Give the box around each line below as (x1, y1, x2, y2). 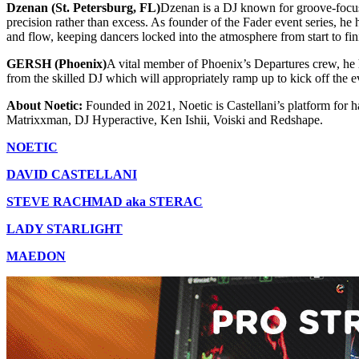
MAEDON (6, 249, 66, 264)
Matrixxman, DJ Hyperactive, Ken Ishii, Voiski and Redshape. (6, 113, 323, 127)
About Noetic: (6, 99, 86, 113)
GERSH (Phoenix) (6, 57, 107, 71)
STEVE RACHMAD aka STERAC (6, 195, 203, 209)
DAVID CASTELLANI (6, 167, 137, 182)
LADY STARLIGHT (6, 222, 123, 236)
